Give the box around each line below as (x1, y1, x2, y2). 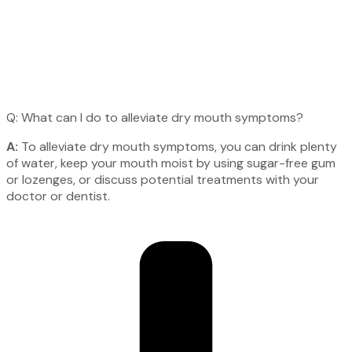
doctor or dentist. (6, 188, 110, 205)
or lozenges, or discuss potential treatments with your (6, 171, 319, 189)
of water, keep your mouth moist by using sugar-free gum (6, 155, 335, 172)
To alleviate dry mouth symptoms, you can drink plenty (18, 138, 337, 156)
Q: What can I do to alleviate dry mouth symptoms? (6, 109, 303, 126)
